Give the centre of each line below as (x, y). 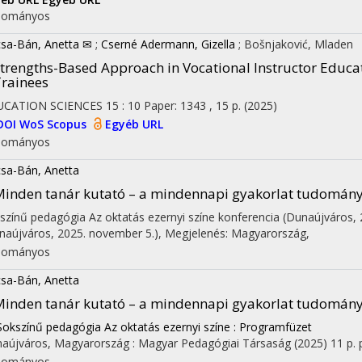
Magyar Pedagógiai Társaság (215, 343)
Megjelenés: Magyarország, (237, 233)
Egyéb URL (134, 124)
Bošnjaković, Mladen (299, 44)
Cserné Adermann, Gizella (168, 44)
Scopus (68, 124)
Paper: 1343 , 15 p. (194, 106)
